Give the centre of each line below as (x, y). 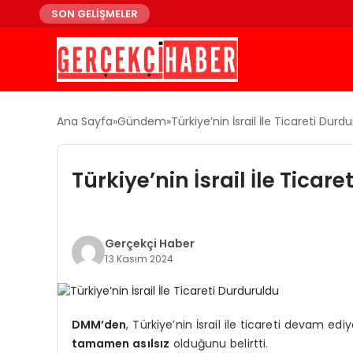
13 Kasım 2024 (139, 259)
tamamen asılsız (121, 343)
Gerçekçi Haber (149, 243)
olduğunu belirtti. (219, 343)
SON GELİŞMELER (95, 14)
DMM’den (99, 324)
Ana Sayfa (85, 121)
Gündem (142, 121)
